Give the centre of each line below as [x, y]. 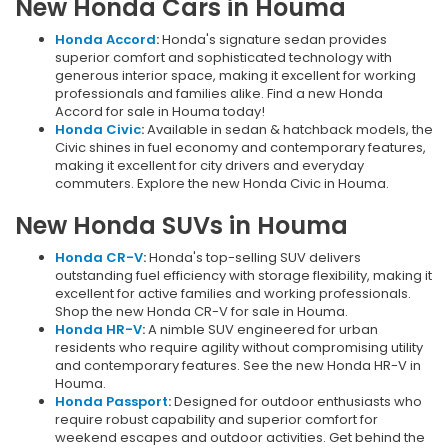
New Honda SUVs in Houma [181, 226]
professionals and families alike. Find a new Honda [219, 94]
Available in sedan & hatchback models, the [288, 130]
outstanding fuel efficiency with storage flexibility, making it [243, 276]
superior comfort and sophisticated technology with [223, 58]
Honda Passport [111, 402]
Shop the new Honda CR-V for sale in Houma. [201, 312]
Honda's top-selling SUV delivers [253, 258]
